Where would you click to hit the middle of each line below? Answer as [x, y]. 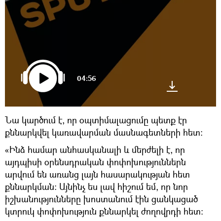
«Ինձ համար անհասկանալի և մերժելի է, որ [95, 149]
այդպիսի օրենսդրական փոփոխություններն [95, 162]
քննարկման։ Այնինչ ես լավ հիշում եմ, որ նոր [96, 186]
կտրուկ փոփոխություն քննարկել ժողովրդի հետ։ [104, 211]
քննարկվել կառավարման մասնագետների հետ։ [104, 132]
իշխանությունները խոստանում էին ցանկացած [101, 199]
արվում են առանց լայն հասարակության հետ [97, 174]
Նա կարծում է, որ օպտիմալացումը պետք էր [96, 120]
